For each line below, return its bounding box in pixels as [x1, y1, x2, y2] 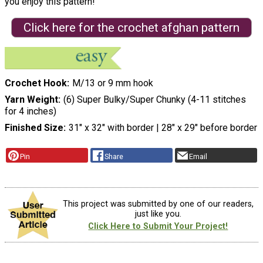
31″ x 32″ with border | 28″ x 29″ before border [68, 122, 257, 133]
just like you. [134, 208, 181, 219]
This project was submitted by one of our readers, [62, 198, 254, 209]
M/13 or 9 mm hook [72, 77, 153, 89]
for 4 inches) [5, 105, 56, 117]
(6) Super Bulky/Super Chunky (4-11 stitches [63, 93, 246, 105]
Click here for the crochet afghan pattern [23, 20, 240, 35]
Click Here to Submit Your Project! [88, 221, 228, 231]
